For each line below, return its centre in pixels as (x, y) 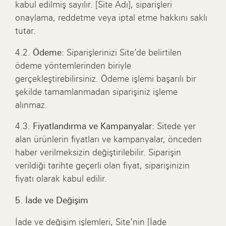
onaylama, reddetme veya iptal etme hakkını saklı (111, 17)
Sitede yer (175, 126)
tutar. (26, 31)
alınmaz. (32, 105)
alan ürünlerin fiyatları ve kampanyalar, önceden (109, 139)
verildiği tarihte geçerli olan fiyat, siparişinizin (103, 166)
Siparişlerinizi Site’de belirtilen (123, 52)
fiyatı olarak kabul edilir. (61, 179)
